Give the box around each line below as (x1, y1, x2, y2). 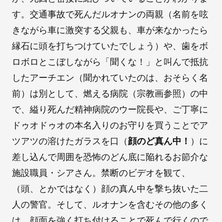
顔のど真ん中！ (128, 136, 190, 147)
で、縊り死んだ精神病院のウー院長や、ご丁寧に (12, 104, 208, 115)
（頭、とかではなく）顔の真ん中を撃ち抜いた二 (12, 183, 208, 194)
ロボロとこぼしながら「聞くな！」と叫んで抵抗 (12, 56, 208, 67)
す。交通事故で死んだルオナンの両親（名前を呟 (12, 9, 208, 20)
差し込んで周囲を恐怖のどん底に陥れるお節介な (12, 152, 208, 163)
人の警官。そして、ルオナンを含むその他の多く (12, 199, 208, 210)
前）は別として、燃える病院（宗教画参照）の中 (12, 88, 208, 99)
